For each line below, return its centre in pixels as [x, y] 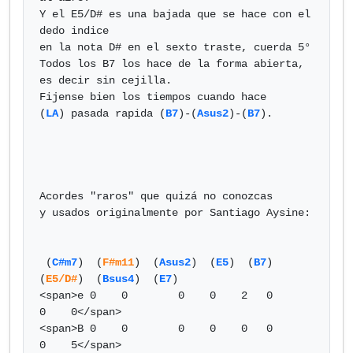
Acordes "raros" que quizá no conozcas [156, 196]
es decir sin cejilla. [106, 80]
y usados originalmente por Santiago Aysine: [175, 213]
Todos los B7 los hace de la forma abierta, [172, 64]
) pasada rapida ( [112, 113]
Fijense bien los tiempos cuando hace [153, 97]
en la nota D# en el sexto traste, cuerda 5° [175, 47]
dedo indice [74, 31]
